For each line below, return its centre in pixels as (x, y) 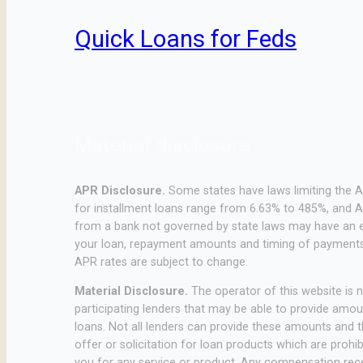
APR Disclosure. (120, 190)
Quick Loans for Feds (186, 39)
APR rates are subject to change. (161, 262)
